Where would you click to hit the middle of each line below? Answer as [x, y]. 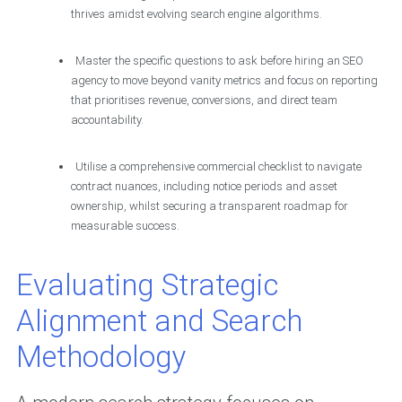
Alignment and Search [159, 321]
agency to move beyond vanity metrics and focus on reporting [224, 81]
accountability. [107, 120]
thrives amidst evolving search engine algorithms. [196, 14]
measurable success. [125, 226]
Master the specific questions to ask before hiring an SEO [219, 61]
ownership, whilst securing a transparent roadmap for [209, 206]
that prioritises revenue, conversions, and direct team [204, 100]
